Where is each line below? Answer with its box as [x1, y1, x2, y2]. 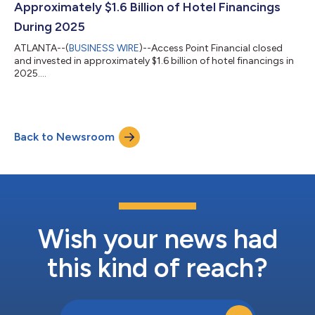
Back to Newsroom [14, 129, 115, 143]
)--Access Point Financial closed [139, 41, 283, 54]
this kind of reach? [47, 251, 268, 284]
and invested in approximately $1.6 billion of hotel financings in [14, 54, 294, 67]
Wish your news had [37, 222, 278, 255]
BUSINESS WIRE [69, 41, 139, 54]
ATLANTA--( [14, 41, 69, 54]
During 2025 [14, 18, 85, 34]
